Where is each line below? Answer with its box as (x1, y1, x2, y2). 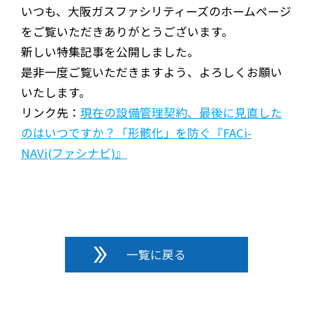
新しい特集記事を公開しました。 (20, 43, 199, 60)
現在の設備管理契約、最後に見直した (80, 103, 282, 121)
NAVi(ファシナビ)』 (20, 144, 127, 161)
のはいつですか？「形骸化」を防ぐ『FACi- (20, 124, 252, 141)
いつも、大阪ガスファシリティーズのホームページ (20, 2, 291, 20)
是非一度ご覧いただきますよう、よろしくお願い (20, 63, 282, 80)
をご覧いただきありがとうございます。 (20, 22, 233, 40)
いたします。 (20, 83, 91, 101)
